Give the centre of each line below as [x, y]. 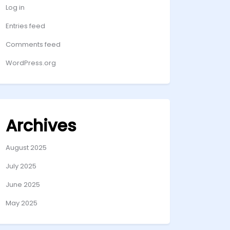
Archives [41, 126]
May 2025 [22, 203]
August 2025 [26, 148]
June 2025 [23, 185]
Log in [15, 7]
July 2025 [21, 166]
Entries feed [25, 26]
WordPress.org [31, 63]
